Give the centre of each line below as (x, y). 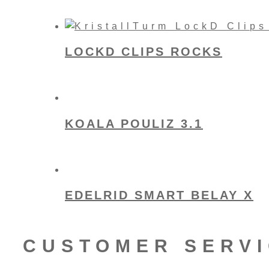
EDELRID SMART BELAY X (159, 195)
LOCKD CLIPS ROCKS (144, 52)
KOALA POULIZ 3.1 (134, 123)
